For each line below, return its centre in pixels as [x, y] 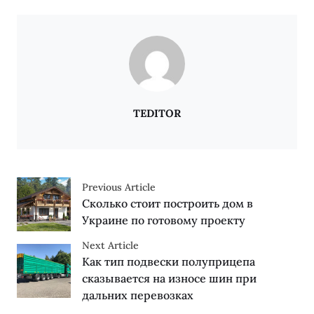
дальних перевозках [137, 295]
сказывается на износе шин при [169, 278]
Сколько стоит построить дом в [167, 203]
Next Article [110, 245]
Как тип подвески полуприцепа [168, 261]
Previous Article [118, 187]
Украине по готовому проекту [163, 220]
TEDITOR [157, 113]
